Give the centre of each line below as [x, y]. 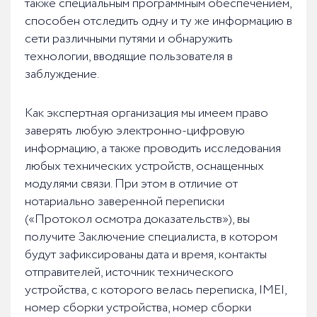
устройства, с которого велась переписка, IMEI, [156, 290]
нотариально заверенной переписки [125, 202]
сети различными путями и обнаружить [129, 39]
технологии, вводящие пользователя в [129, 57]
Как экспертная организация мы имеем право [146, 114]
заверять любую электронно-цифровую [135, 131]
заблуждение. [62, 75]
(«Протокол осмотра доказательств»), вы [137, 220]
